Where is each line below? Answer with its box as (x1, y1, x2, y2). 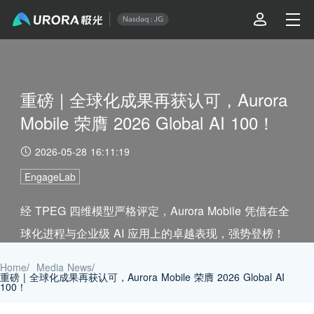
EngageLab (25, 170, 76, 184)
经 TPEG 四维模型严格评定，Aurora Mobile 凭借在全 (20, 203, 289, 219)
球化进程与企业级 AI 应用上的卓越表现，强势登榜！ (20, 225, 285, 241)
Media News (36, 260, 92, 274)
